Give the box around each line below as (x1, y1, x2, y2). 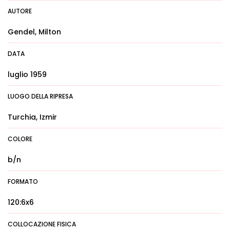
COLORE (8, 135, 32, 143)
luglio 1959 (8, 69, 47, 80)
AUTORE (8, 7, 32, 15)
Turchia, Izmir (8, 112, 57, 122)
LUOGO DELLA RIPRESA (8, 92, 73, 101)
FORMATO (8, 177, 38, 186)
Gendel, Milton (8, 27, 61, 37)
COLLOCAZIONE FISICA (8, 220, 76, 228)
